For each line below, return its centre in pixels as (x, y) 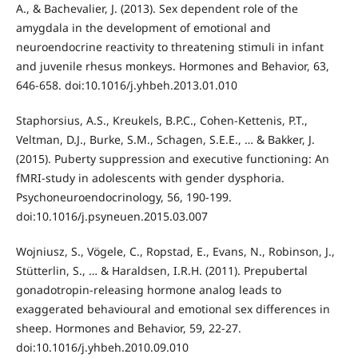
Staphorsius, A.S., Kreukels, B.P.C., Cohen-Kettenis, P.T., (161, 120)
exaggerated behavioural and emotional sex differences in (173, 308)
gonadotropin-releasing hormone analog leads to (148, 289)
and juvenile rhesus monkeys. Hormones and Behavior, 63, (172, 66)
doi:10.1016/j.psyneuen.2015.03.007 (111, 216)
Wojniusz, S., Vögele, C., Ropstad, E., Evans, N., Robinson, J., (175, 251)
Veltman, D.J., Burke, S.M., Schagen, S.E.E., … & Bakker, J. (165, 139)
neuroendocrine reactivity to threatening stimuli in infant (169, 46)
